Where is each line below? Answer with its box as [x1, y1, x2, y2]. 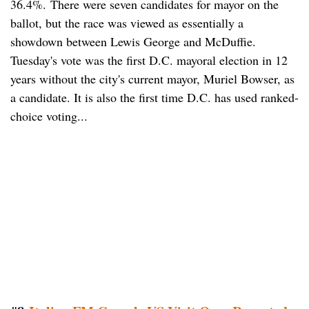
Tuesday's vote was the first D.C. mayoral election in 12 [10, 52, 288, 69]
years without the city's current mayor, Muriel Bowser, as [10, 70, 295, 88]
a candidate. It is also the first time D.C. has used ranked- [10, 89, 299, 106]
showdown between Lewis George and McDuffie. [10, 33, 256, 50]
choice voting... [10, 108, 88, 125]
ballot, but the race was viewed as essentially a [10, 14, 243, 32]
